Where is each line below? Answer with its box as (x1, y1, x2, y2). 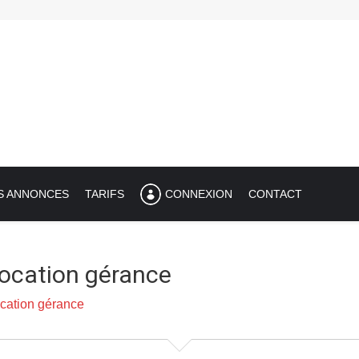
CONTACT (248, 188, 302, 200)
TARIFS (85, 188, 124, 200)
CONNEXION (165, 188, 232, 200)
